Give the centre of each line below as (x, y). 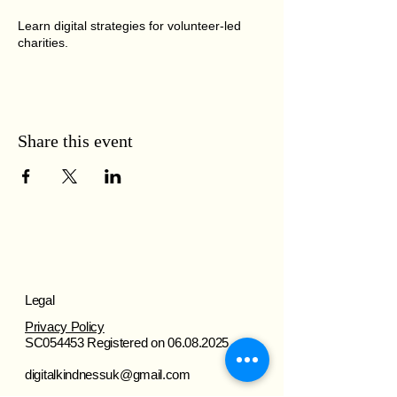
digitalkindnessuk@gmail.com (108, 374)
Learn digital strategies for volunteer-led (129, 26)
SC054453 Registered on (97, 343)
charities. (43, 43)
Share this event (75, 141)
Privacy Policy (65, 327)
